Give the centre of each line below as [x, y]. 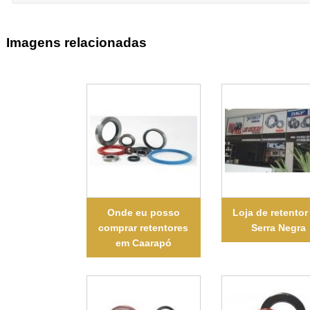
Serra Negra [278, 227]
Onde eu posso [143, 212]
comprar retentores [144, 227]
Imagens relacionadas [76, 43]
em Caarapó [143, 243]
